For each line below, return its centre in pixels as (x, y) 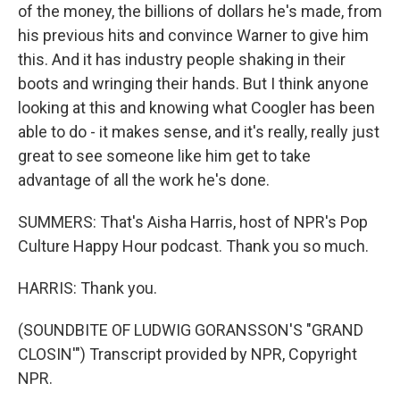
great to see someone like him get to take (164, 156)
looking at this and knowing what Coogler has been (196, 108)
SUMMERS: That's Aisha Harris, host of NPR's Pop (193, 222)
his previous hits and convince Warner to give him (193, 35)
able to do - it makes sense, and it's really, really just (199, 132)
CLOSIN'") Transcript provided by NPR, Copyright (187, 354)
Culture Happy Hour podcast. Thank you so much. (193, 246)
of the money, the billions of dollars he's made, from (200, 11)
